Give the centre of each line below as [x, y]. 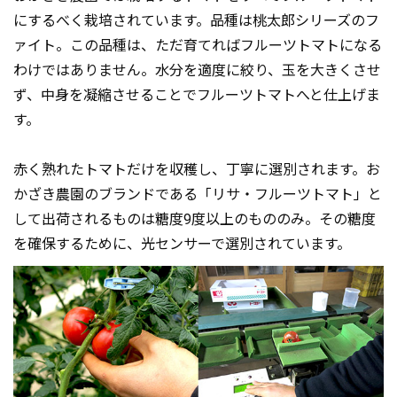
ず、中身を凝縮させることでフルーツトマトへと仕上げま [197, 95]
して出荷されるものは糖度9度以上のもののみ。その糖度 [195, 219]
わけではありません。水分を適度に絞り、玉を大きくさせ [197, 70]
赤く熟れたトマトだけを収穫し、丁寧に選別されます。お [197, 169]
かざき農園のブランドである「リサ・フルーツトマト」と [198, 194]
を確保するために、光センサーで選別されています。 [182, 244]
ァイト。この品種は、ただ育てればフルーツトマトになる [198, 45]
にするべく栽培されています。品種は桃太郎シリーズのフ [196, 20]
